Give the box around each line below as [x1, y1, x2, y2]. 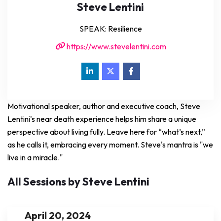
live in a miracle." [7, 152, 63, 162]
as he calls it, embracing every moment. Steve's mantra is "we [7, 139, 213, 149]
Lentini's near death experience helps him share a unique [7, 113, 196, 124]
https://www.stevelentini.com [65, 41, 166, 51]
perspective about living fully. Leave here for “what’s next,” [7, 126, 205, 137]
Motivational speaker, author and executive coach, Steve [7, 101, 200, 111]
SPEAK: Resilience [79, 23, 142, 34]
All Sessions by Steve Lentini [7, 174, 149, 188]
